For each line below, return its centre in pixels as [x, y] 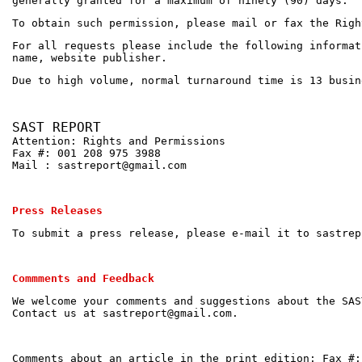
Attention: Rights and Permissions [119, 141]
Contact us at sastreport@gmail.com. [125, 313]
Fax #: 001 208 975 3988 [86, 153]
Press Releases [57, 210]
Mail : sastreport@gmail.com [99, 165]
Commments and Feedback [83, 278]
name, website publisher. [90, 57]
